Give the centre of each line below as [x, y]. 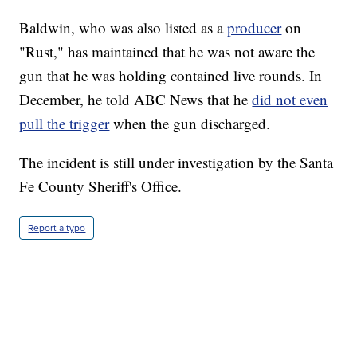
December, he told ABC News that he [136, 100]
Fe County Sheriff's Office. [101, 186]
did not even [290, 100]
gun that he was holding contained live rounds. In [171, 76]
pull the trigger [65, 124]
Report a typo [57, 228]
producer [255, 28]
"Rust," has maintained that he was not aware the [167, 52]
